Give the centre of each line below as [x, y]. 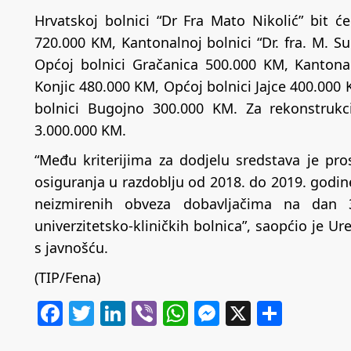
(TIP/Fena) [67, 277]
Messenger [284, 313]
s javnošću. [71, 247]
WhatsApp [249, 313]
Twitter [135, 313]
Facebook [119, 313]
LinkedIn [177, 313]
